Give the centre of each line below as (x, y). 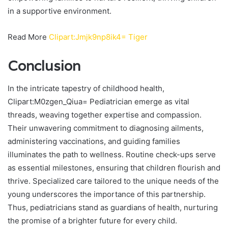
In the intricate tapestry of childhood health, (86, 89)
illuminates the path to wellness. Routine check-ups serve (112, 155)
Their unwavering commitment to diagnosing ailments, (106, 128)
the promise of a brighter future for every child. (92, 221)
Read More (28, 37)
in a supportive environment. (60, 11)
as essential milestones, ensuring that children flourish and (114, 168)
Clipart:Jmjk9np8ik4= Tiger (98, 37)
